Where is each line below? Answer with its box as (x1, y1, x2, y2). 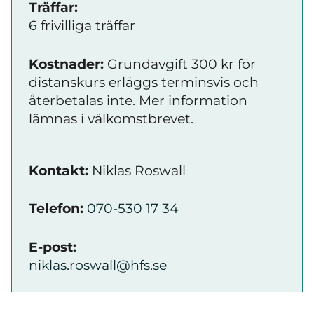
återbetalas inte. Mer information (29, 92, 247, 109)
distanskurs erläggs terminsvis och (29, 74, 259, 90)
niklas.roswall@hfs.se (29, 257, 167, 273)
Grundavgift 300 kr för (104, 55, 256, 72)
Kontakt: (29, 162, 88, 179)
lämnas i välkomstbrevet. (29, 110, 193, 127)
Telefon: (29, 200, 87, 217)
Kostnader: (29, 55, 104, 72)
